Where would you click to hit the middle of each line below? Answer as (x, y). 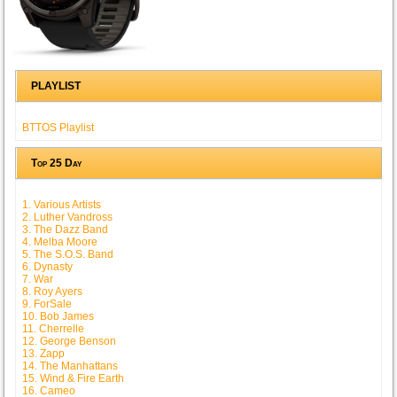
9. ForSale (47, 304)
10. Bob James (58, 316)
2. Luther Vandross (68, 217)
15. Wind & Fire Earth (74, 378)
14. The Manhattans (70, 366)
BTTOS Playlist (58, 127)
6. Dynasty (48, 266)
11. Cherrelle (54, 328)
